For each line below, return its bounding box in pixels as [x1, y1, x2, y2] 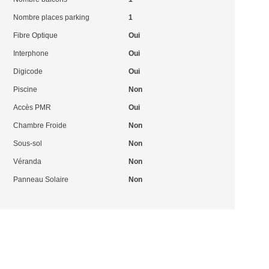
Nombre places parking [13, 13, 90, 22]
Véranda [13, 157, 42, 166]
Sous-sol [13, 139, 43, 148]
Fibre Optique [13, 31, 58, 40]
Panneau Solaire [13, 175, 69, 184]
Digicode [13, 67, 43, 76]
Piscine [13, 85, 38, 94]
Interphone [13, 49, 49, 58]
